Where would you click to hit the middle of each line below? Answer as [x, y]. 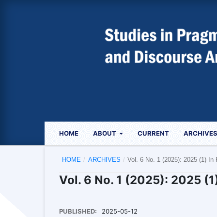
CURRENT [154, 133]
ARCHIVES [104, 159]
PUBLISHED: [79, 211]
